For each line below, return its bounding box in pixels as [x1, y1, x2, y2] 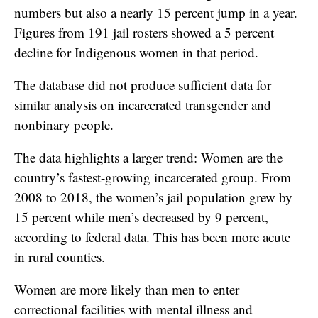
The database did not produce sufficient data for [14, 75, 271, 94]
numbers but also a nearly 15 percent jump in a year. [14, 3, 297, 21]
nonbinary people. [14, 115, 114, 133]
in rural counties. [14, 247, 109, 265]
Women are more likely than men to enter [14, 280, 239, 298]
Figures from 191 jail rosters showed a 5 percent [14, 23, 274, 41]
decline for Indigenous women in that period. [14, 43, 258, 61]
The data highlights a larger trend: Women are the [14, 148, 283, 166]
